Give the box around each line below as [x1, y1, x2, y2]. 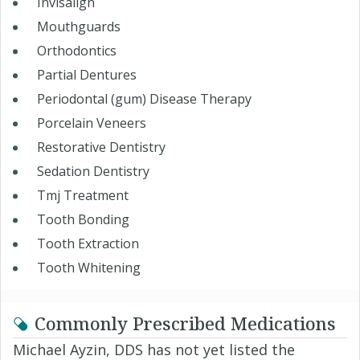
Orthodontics [37, 42, 117, 60]
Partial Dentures [37, 66, 137, 84]
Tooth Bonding [37, 211, 129, 229]
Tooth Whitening [37, 259, 141, 277]
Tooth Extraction [37, 235, 139, 253]
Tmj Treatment [37, 186, 129, 205]
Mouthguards [37, 18, 121, 36]
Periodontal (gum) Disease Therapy [37, 90, 252, 108]
